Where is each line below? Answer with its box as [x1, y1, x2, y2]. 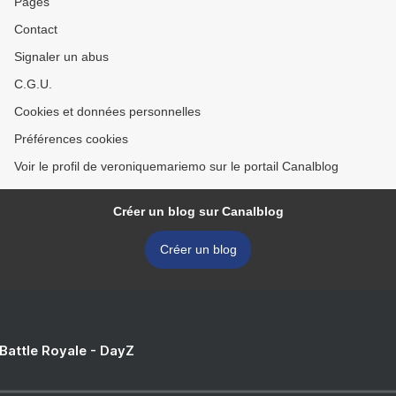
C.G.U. [14, 77, 52, 92]
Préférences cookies [14, 132, 128, 147]
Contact [14, 22, 57, 37]
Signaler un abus [14, 49, 109, 65]
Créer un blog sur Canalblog [112, 204, 284, 219]
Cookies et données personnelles [14, 104, 201, 119]
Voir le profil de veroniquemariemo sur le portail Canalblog [14, 159, 339, 174]
